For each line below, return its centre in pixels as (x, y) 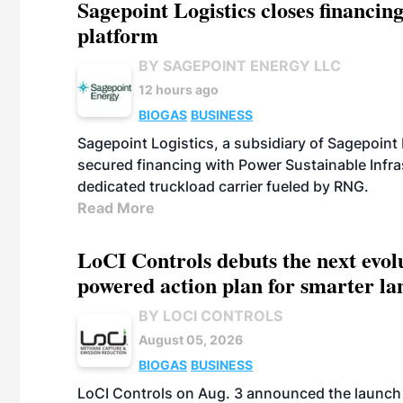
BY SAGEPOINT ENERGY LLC (240, 66)
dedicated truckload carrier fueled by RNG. (223, 186)
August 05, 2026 (191, 340)
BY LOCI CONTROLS (210, 316)
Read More (116, 208)
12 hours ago (179, 90)
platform (118, 35)
